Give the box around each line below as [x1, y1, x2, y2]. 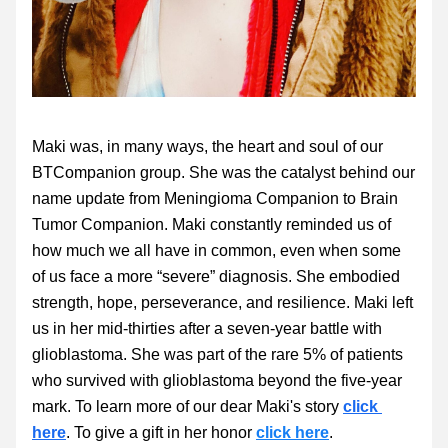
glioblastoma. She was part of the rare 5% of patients [32, 346, 403, 363]
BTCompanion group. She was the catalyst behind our [32, 164, 415, 181]
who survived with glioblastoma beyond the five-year [32, 372, 402, 389]
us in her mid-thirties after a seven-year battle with [32, 320, 382, 337]
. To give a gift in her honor [66, 424, 256, 441]
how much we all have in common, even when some [32, 242, 401, 259]
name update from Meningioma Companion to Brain [32, 190, 398, 207]
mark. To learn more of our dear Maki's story [32, 398, 343, 415]
